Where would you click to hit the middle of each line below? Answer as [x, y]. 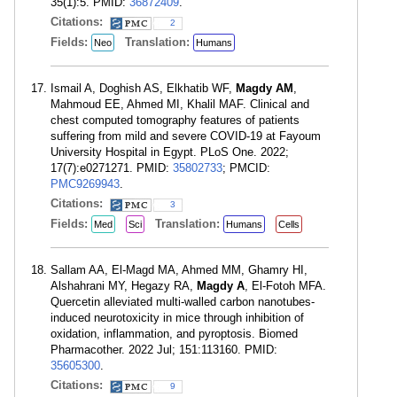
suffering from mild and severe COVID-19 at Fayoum [186, 136]
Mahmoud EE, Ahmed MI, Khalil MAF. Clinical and [180, 104]
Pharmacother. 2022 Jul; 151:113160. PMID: [164, 350]
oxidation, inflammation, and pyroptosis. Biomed [174, 334]
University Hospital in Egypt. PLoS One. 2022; [170, 152]
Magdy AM [265, 88]
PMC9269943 [85, 184]
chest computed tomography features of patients [175, 120]
